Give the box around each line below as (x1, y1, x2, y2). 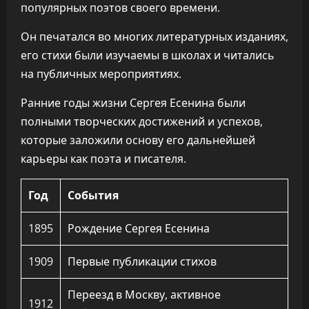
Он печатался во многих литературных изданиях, (21, 29, 288, 44)
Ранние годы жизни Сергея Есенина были (21, 95, 246, 110)
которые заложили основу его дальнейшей (21, 132, 255, 148)
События (68, 188, 119, 203)
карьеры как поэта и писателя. (21, 151, 186, 166)
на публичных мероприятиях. (21, 66, 181, 81)
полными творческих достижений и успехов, (21, 114, 263, 129)
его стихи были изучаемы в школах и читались (21, 48, 275, 63)
